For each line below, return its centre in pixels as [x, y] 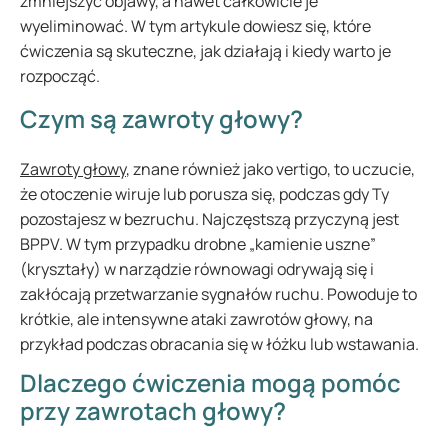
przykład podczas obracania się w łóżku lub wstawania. [221, 344]
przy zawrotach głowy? [153, 410]
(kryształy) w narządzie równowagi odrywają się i [197, 269]
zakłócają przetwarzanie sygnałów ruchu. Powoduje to [218, 294]
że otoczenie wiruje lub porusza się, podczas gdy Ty [204, 194]
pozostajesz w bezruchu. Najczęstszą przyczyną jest [209, 219]
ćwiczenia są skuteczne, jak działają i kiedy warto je [205, 51]
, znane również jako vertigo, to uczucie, [270, 169]
